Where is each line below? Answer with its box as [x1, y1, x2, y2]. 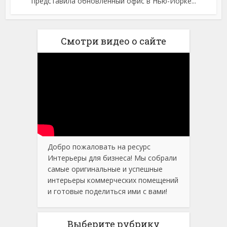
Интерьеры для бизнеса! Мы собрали [48, 153, 177, 163]
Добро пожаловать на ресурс [48, 142, 150, 152]
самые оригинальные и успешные [48, 164, 163, 174]
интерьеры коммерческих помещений [48, 175, 178, 185]
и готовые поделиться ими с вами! [48, 186, 167, 197]
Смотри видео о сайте [61, 35, 166, 48]
